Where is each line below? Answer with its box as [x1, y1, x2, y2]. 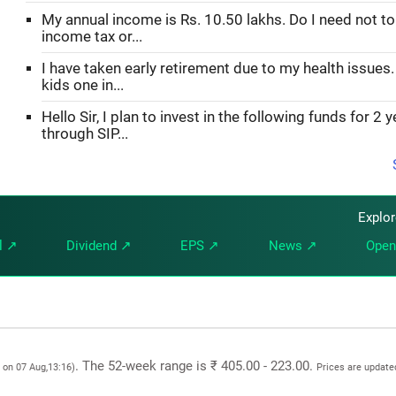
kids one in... [42, 76, 124, 94]
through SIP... [42, 125, 128, 142]
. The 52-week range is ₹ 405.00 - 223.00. [75, 357, 316, 374]
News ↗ [268, 237, 317, 254]
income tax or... [42, 27, 142, 45]
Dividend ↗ [65, 237, 132, 254]
